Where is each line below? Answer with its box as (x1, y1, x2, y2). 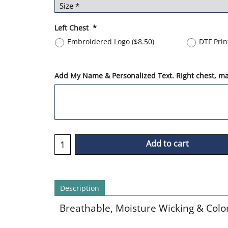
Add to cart (146, 138, 189, 150)
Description (60, 183, 99, 193)
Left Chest (54, 22, 93, 33)
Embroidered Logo (67, 36, 132, 46)
